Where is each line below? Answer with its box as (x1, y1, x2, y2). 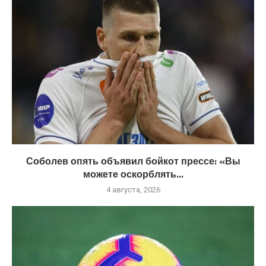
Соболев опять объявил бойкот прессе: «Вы (26, 153, 240, 168)
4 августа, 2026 (106, 185, 160, 194)
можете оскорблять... (83, 166, 183, 181)
